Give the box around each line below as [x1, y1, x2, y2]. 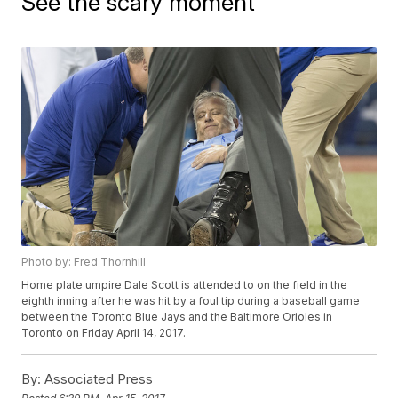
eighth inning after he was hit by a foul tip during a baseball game [21, 294, 361, 308]
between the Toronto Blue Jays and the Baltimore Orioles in [21, 310, 333, 324]
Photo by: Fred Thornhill [21, 255, 147, 269]
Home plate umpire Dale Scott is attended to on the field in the [21, 278, 348, 292]
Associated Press [41, 370, 154, 388]
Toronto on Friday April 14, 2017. [21, 326, 187, 340]
